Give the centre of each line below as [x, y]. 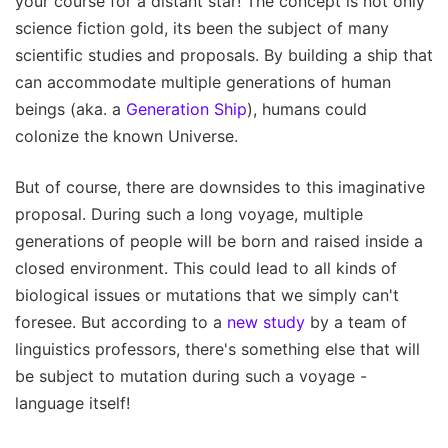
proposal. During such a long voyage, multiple [189, 213]
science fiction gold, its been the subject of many [202, 27]
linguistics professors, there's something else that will [217, 348]
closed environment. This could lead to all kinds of [206, 267]
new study [266, 321]
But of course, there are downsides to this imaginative [220, 186]
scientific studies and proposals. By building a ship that [224, 54]
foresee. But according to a [121, 321]
